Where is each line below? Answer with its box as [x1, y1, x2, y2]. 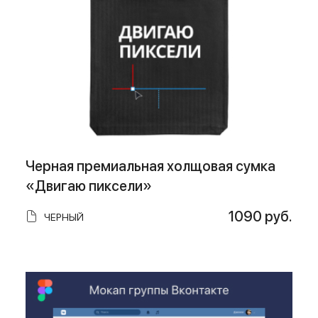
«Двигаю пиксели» [25, 177, 152, 195]
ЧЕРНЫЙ [43, 212, 84, 224]
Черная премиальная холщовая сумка [25, 158, 275, 175]
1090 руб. [229, 208, 293, 226]
